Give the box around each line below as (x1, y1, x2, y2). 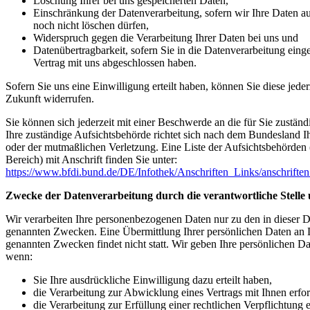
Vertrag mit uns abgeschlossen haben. (33, 56, 197, 69)
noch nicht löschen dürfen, (33, 19, 149, 31)
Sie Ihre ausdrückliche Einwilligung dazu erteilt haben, (33, 273, 272, 286)
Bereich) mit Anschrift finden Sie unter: (6, 153, 177, 165)
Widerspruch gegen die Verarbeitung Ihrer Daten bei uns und (33, 31, 298, 44)
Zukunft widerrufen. (6, 92, 94, 104)
